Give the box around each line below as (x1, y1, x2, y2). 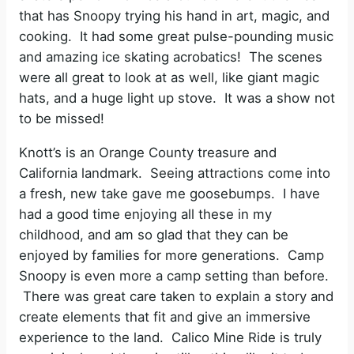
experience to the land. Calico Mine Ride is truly (19, 329, 322, 345)
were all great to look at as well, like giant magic (19, 69, 319, 85)
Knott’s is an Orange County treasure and (19, 144, 277, 160)
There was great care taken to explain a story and (19, 288, 333, 304)
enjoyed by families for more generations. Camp (19, 247, 324, 263)
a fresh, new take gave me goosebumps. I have (19, 185, 320, 201)
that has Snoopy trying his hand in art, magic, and (19, 7, 330, 24)
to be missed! (19, 110, 104, 126)
